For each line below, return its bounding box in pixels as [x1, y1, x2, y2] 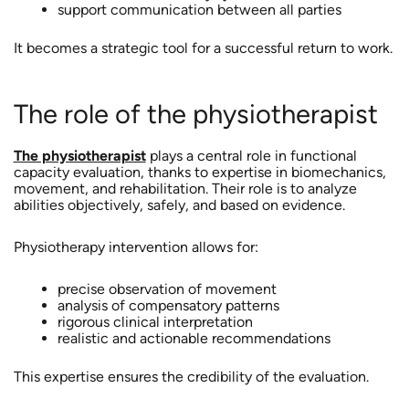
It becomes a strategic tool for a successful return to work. [13, 39, 393, 58]
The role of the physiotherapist [13, 97, 378, 130]
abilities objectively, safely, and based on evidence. [13, 195, 345, 214]
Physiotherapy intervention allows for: [13, 237, 258, 256]
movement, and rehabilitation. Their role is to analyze [13, 179, 357, 197]
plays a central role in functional [145, 146, 357, 164]
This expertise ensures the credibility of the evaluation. [13, 367, 369, 385]
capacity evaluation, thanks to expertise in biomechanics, [13, 163, 386, 181]
